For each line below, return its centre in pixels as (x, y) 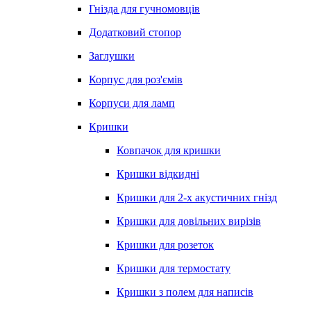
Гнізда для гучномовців (144, 9)
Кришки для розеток (165, 245)
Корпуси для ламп (132, 103)
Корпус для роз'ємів (136, 79)
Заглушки (112, 56)
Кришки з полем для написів (185, 292)
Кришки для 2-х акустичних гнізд (197, 197)
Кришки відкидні (158, 174)
